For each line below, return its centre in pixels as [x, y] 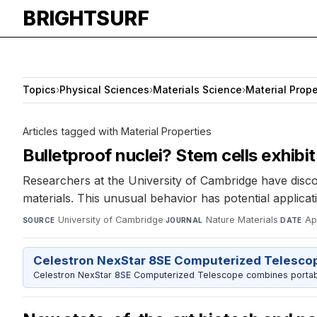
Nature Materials [242, 219]
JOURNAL [184, 220]
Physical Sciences [104, 90]
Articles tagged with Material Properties [117, 131]
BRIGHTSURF [86, 18]
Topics [39, 90]
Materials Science [197, 90]
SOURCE [39, 220]
